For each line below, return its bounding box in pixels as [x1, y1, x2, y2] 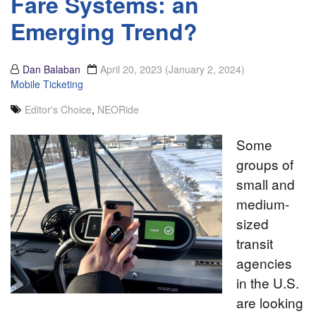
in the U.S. [236, 273, 299, 293]
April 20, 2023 [100, 62, 165, 77]
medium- [236, 194, 289, 214]
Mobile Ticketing [11, 77, 83, 92]
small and [236, 174, 295, 194]
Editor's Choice [25, 102, 92, 117]
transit [236, 233, 273, 253]
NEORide [97, 102, 139, 117]
